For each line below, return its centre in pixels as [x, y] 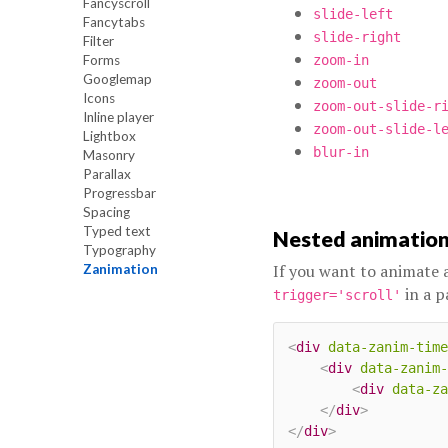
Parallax [106, 173]
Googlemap [117, 78]
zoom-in [340, 59]
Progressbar [119, 192]
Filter [98, 40]
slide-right [356, 36]
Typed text [116, 230]
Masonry [108, 154]
